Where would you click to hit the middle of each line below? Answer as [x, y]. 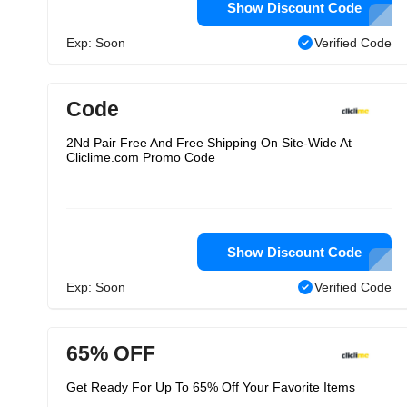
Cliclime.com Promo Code [141, 157]
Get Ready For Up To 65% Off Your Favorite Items [211, 387]
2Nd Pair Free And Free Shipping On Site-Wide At [209, 143]
